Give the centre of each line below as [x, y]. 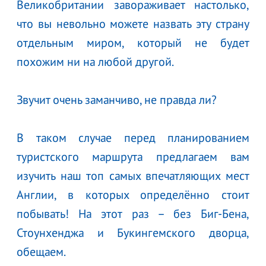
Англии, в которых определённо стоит [133, 194]
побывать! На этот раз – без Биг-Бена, [133, 213]
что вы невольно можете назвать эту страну [133, 23]
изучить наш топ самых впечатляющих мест [133, 175]
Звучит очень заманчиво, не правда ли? [118, 99]
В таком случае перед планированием [133, 137]
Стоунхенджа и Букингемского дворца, [133, 232]
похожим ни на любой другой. [96, 61]
